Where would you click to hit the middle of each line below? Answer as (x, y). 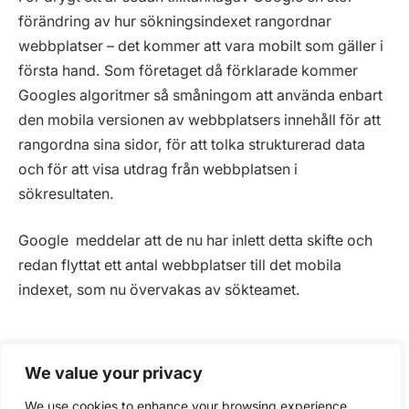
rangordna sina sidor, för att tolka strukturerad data (192, 144)
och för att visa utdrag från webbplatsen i (158, 169)
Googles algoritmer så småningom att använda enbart (200, 95)
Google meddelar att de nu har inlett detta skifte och (195, 241)
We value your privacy (114, 373)
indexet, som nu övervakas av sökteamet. (159, 290)
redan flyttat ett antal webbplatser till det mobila (180, 266)
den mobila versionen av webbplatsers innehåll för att (199, 120)
